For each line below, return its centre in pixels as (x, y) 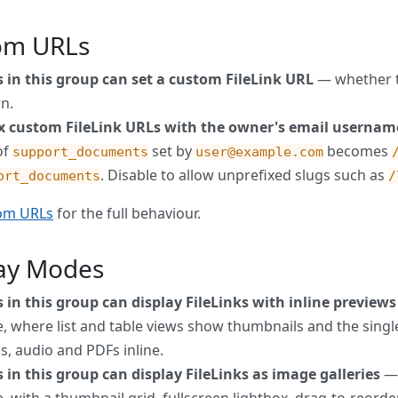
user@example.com (259, 151)
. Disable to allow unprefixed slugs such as (244, 175)
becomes (358, 151)
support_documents (80, 151)
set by (172, 151)
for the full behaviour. (127, 213)
